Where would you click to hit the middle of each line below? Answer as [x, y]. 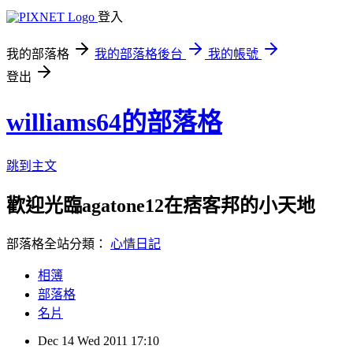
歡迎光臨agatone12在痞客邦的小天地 [161, 205]
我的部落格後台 [139, 54]
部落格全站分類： [58, 243]
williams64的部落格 [114, 123]
